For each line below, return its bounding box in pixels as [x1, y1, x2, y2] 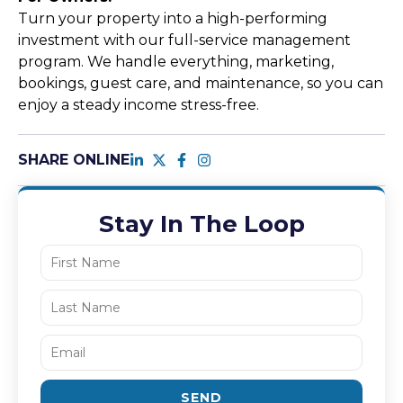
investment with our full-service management [18, 31, 351, 49]
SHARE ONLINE [18, 151, 130, 169]
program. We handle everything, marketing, [18, 53, 334, 71]
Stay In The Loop [98, 210, 305, 239]
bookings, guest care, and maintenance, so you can [18, 75, 383, 93]
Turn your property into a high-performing [18, 10, 327, 28]
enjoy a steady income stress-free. [18, 96, 259, 114]
